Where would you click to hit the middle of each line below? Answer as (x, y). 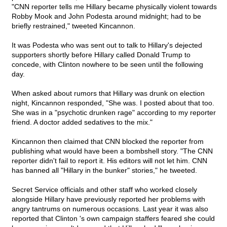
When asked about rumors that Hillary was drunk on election (108, 93)
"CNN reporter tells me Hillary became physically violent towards (114, 7)
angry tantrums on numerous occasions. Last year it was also (110, 209)
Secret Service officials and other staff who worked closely (104, 190)
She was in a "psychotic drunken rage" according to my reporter (114, 113)
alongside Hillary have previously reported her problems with (108, 199)
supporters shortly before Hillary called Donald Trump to (101, 55)
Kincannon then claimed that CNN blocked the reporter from (108, 142)
